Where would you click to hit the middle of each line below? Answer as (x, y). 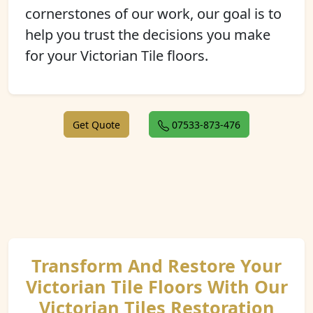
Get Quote (96, 125)
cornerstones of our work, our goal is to (153, 14)
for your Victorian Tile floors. (117, 56)
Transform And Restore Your (156, 265)
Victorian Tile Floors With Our (156, 286)
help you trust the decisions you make (148, 35)
